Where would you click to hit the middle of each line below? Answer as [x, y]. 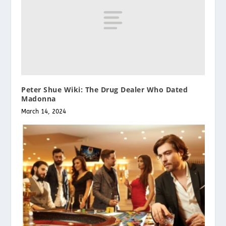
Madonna [39, 98]
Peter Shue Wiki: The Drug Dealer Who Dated [105, 89]
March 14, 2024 [44, 111]
